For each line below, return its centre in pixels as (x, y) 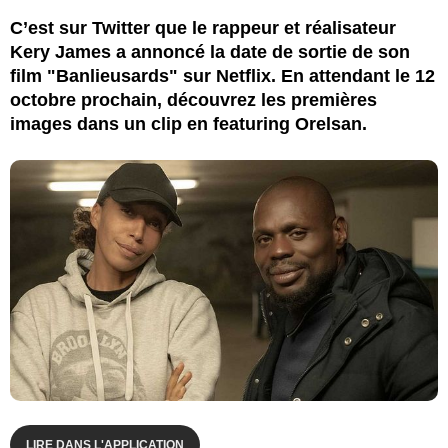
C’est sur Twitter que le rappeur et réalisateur (203, 27)
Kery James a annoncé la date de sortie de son (210, 51)
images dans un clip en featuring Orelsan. (188, 123)
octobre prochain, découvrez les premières (193, 99)
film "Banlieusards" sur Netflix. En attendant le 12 (222, 75)
